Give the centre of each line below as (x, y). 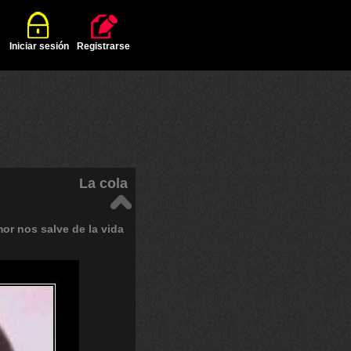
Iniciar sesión (39, 46)
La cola (103, 183)
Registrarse (103, 46)
